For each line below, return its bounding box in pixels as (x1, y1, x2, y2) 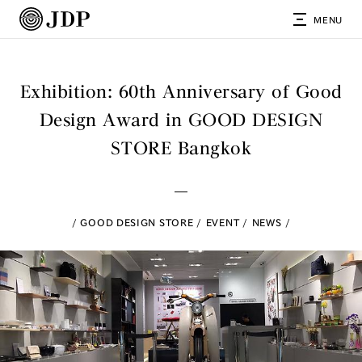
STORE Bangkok (110, 140, 252, 156)
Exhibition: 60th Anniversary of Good (19, 83, 343, 99)
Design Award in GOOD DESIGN (39, 112, 323, 128)
